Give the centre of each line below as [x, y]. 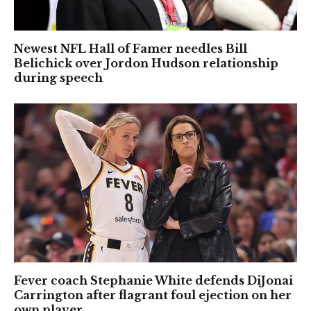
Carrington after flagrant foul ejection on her [153, 295]
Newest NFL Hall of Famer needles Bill [131, 48]
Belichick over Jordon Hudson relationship [146, 63]
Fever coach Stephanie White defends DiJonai [153, 281]
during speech [58, 77]
